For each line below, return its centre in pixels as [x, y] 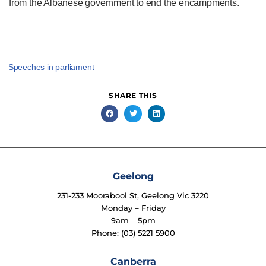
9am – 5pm [133, 220]
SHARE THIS [133, 95]
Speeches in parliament [51, 67]
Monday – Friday [133, 208]
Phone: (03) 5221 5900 [133, 233]
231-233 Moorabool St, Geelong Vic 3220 [133, 195]
